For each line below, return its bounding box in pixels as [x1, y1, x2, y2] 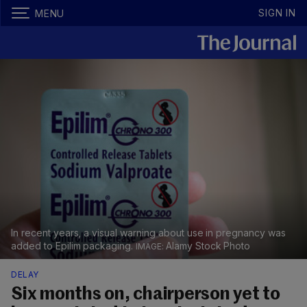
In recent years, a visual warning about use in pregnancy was [11, 227, 286, 239]
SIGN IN [258, 7, 296, 19]
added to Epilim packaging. [11, 240, 136, 252]
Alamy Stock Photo [165, 240, 251, 252]
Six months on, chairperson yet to [11, 286, 280, 304]
